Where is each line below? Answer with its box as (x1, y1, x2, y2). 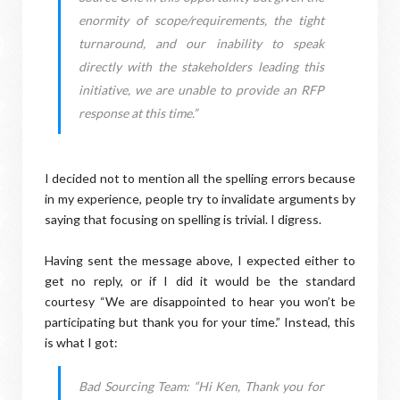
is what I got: (45, 335, 118, 350)
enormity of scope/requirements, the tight (79, 12, 324, 28)
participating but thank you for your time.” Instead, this (45, 314, 355, 329)
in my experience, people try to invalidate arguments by (45, 191, 355, 206)
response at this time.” (79, 105, 203, 121)
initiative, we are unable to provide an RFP (79, 82, 324, 97)
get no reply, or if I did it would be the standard (45, 273, 355, 288)
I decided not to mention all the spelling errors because (45, 171, 355, 186)
